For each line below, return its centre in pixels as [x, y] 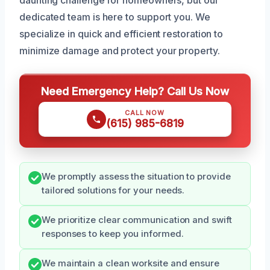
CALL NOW [145, 112]
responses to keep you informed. [113, 234]
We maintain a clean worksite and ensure [130, 263]
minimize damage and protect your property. [120, 50]
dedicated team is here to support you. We [115, 17]
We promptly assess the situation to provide [136, 176]
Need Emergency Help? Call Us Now [135, 91]
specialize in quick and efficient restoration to [121, 33]
